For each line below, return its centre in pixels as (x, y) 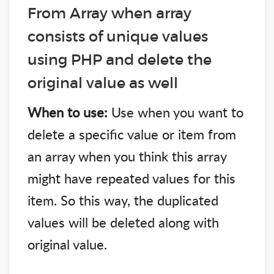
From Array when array (109, 13)
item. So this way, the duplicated (123, 200)
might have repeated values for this (131, 178)
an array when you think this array (127, 156)
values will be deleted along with (123, 222)
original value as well (103, 83)
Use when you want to (177, 112)
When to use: (69, 112)
